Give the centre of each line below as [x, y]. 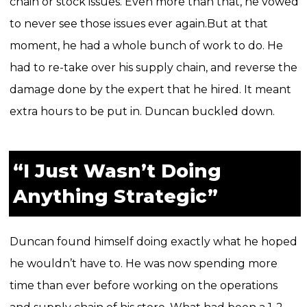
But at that [237, 24]
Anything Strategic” [115, 197]
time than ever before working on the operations [143, 286]
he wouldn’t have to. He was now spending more [143, 264]
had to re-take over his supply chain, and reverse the [153, 68]
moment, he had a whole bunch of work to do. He [146, 46]
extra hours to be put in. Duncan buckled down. [142, 112]
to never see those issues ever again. [108, 24]
